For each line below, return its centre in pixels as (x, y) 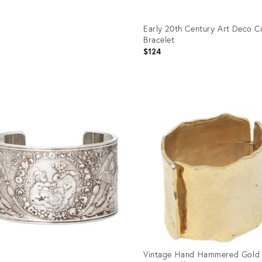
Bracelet (159, 39)
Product (156, 98)
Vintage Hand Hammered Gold (201, 254)
